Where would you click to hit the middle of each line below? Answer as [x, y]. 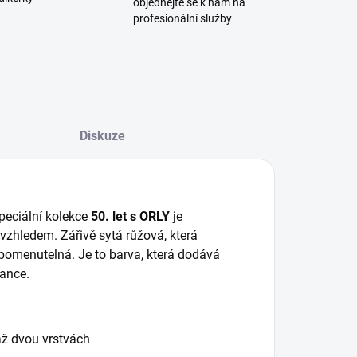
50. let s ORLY [130, 216]
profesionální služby [183, 18]
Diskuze [103, 136]
